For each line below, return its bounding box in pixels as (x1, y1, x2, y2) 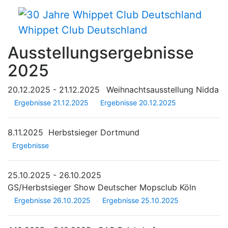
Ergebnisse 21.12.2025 (14, 98, 89, 107)
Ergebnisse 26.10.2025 (14, 195, 91, 205)
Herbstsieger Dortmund (48, 127, 139, 137)
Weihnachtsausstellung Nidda (106, 84, 219, 95)
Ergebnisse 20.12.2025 (100, 98, 176, 107)
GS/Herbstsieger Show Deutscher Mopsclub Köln (8, 182, 196, 192)
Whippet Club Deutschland (18, 23, 147, 36)
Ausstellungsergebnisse (8, 42, 194, 63)
